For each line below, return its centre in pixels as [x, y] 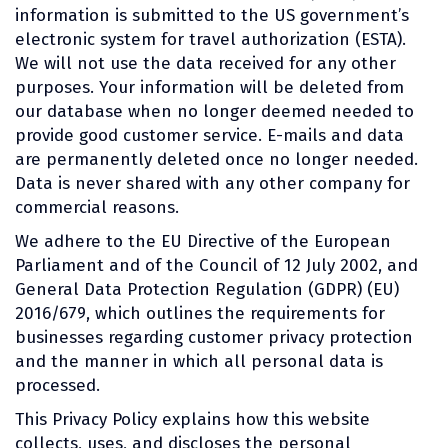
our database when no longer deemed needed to [214, 111]
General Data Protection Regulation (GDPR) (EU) [207, 289]
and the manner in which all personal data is [199, 361]
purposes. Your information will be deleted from [209, 87]
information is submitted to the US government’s [212, 15]
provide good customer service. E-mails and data [209, 135]
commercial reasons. [97, 207]
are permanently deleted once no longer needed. [216, 159]
